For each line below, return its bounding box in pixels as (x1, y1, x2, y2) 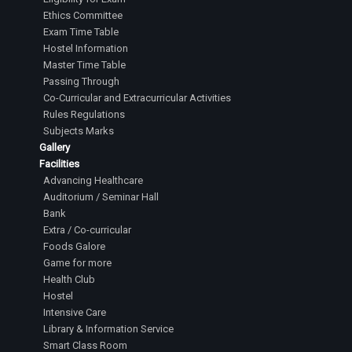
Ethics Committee (43, 9, 123, 21)
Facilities (39, 158, 79, 170)
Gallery (39, 141, 70, 153)
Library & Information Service (43, 323, 174, 335)
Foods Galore (43, 240, 105, 252)
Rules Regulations (43, 108, 125, 120)
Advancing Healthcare (43, 174, 143, 186)
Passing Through (43, 75, 119, 87)
